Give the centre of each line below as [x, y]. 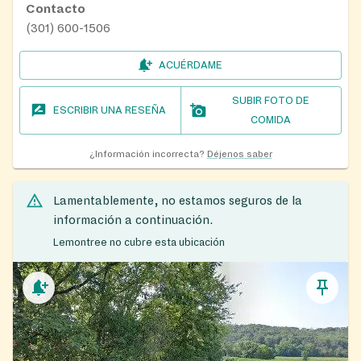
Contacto [56, 9]
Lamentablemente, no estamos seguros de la [178, 201]
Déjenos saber [239, 155]
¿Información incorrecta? [147, 155]
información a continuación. [133, 220]
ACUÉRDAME [190, 66]
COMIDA [270, 120]
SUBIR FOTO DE [270, 101]
